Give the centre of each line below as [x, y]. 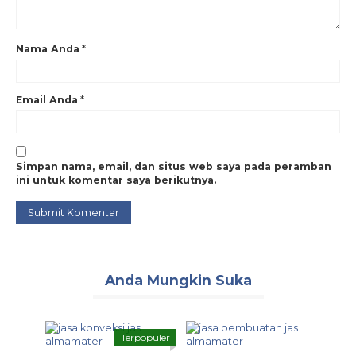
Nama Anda [48, 49]
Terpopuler [145, 337]
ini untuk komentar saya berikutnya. [116, 180]
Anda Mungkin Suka [178, 280]
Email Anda [47, 99]
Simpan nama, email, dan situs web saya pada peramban [174, 167]
